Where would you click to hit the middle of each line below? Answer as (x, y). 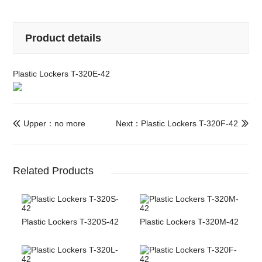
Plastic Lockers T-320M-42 (189, 222)
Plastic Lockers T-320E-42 (62, 74)
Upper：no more (55, 123)
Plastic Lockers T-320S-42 (70, 222)
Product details (63, 38)
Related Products (54, 171)
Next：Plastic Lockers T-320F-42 (177, 123)
